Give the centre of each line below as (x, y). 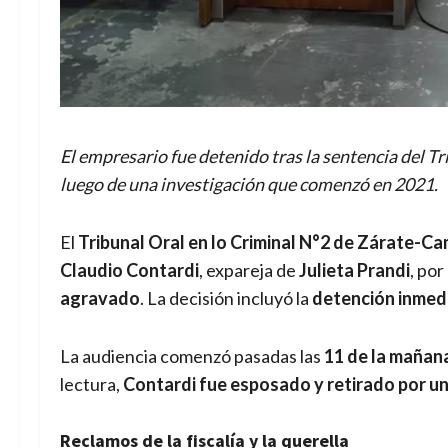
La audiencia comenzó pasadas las (192, 355)
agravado (100, 297)
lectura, (91, 383)
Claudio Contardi (129, 269)
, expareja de (249, 269)
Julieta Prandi (354, 269)
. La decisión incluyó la (226, 297)
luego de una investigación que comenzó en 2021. (249, 183)
